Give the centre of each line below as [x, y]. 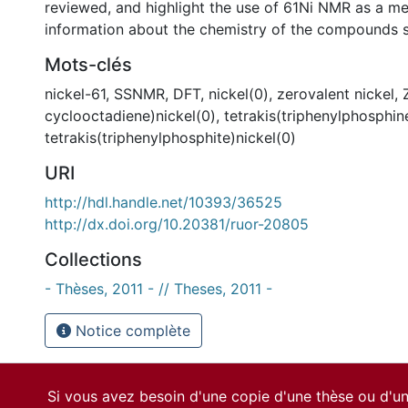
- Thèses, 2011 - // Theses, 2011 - [158, 289]
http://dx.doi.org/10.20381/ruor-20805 [177, 224]
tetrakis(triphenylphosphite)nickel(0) [170, 138]
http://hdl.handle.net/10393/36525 [163, 202]
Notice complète [131, 331]
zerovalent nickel [336, 94]
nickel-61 [75, 94]
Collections [93, 260]
